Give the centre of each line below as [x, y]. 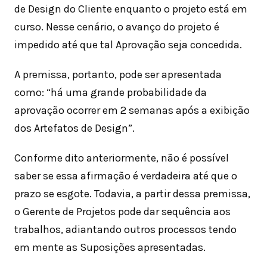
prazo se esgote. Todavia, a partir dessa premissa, [132, 194]
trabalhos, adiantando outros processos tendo [125, 230]
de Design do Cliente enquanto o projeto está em [131, 9]
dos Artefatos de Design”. [74, 128]
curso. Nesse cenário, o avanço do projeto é [117, 27]
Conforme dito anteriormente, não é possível [122, 158]
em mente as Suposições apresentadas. [110, 248]
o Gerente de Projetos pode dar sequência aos [122, 212]
